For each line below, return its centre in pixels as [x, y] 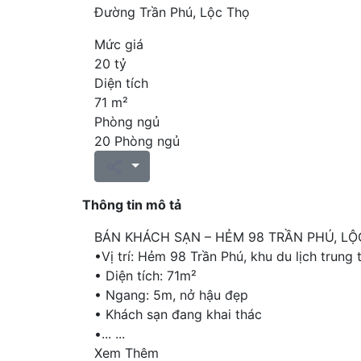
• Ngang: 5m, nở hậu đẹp [171, 295]
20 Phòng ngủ [137, 141]
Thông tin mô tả [132, 205]
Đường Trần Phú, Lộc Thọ [172, 12]
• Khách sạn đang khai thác [178, 315]
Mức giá [119, 44]
